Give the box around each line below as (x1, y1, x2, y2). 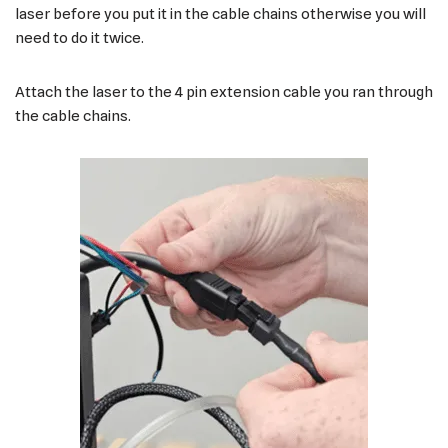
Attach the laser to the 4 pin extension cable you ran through (15, 82, 433, 101)
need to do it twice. (15, 28, 144, 47)
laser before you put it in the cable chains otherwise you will (15, 4, 426, 23)
